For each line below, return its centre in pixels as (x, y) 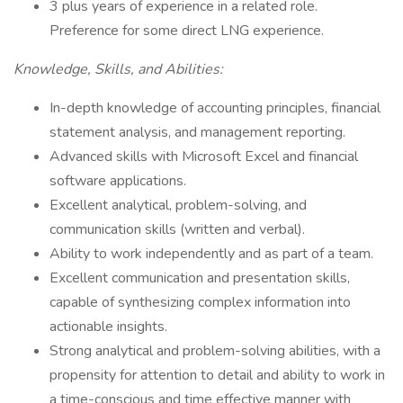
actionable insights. (108, 327)
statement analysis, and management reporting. (197, 132)
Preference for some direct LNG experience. (187, 31)
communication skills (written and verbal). (177, 229)
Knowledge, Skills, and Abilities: (118, 69)
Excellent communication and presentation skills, (200, 278)
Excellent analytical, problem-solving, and (178, 205)
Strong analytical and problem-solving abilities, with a (215, 351)
